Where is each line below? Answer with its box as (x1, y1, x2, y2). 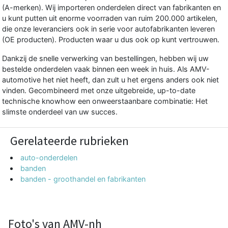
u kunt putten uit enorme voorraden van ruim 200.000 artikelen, (2, 13, 217, 22)
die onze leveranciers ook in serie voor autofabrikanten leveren (2, 24, 215, 33)
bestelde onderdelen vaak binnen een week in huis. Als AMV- (2, 64, 210, 73)
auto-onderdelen (20, 153, 78, 162)
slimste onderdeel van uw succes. (2, 107, 118, 116)
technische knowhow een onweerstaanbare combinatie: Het (2, 96, 208, 105)
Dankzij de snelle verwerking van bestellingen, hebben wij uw (2, 53, 209, 63)
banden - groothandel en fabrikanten (20, 174, 146, 183)
